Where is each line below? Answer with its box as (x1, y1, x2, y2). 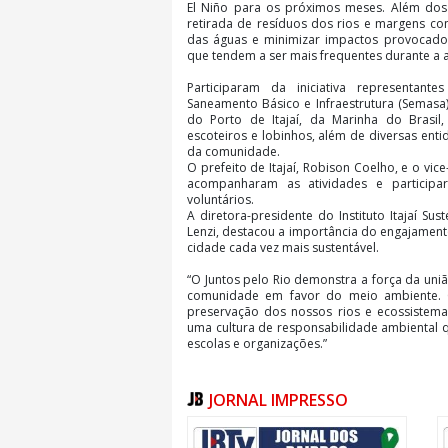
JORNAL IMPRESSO (209, 388, 348, 411)
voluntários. (187, 191, 254, 209)
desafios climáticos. (187, 399, 299, 417)
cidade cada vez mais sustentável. (187, 239, 379, 257)
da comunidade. (187, 143, 280, 161)
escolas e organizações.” (187, 335, 327, 353)
